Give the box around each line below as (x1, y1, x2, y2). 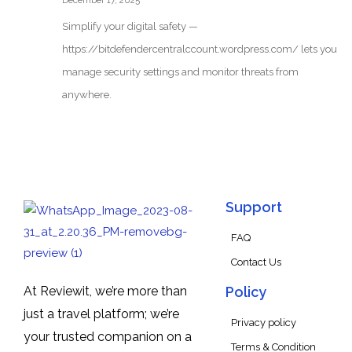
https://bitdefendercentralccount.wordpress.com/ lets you (61, 43, 337, 56)
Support (225, 199, 282, 216)
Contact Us (230, 256, 281, 269)
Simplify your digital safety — (61, 20, 198, 33)
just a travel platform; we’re (24, 306, 179, 322)
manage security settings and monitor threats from (61, 66, 299, 79)
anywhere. (61, 89, 112, 101)
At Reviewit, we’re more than (24, 284, 187, 299)
